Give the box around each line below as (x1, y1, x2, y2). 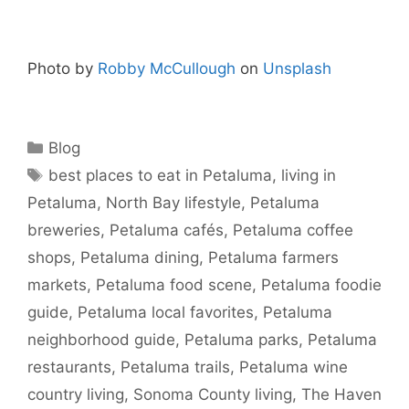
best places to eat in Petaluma (48, 166, 273, 185)
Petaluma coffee (233, 221, 353, 240)
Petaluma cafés (110, 221, 224, 240)
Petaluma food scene (96, 276, 252, 295)
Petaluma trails (121, 358, 230, 377)
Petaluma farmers (208, 248, 339, 267)
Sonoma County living (133, 385, 292, 404)
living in (281, 166, 337, 185)
